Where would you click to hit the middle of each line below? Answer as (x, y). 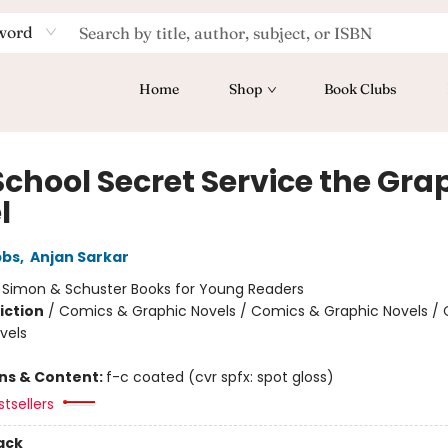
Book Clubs (360, 89)
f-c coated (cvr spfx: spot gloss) (219, 377)
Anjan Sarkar (79, 257)
